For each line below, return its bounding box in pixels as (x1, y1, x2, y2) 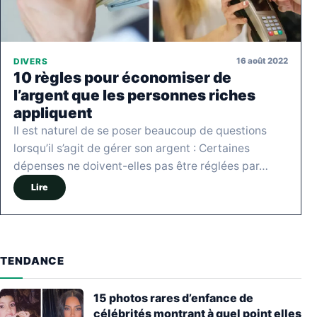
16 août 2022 (236, 56, 288, 67)
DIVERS (13, 56, 48, 67)
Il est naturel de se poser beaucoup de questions (13, 123, 267, 137)
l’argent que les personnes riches (13, 86, 255, 104)
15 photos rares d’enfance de (93, 290, 253, 305)
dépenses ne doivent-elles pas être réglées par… (13, 158, 268, 173)
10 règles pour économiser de (13, 68, 231, 86)
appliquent (13, 103, 92, 122)
